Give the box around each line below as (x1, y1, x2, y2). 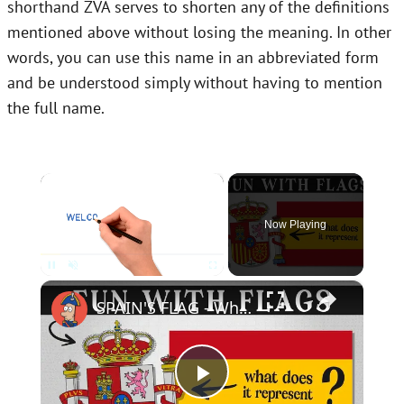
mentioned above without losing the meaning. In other (7, 22, 391, 43)
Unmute (72, 280, 97, 289)
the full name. (7, 97, 105, 119)
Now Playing (264, 218, 327, 232)
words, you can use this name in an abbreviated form (7, 47, 379, 69)
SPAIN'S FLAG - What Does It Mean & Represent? (238, 297, 252, 319)
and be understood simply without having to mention (7, 72, 382, 94)
